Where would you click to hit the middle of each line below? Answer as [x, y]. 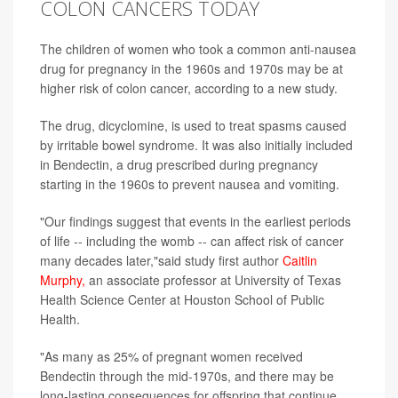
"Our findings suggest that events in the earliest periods [195, 222]
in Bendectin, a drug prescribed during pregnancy [179, 165]
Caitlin [300, 261]
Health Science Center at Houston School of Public [182, 300]
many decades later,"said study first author [161, 261]
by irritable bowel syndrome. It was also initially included [196, 145]
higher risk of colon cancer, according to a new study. [189, 88]
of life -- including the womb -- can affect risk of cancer [192, 241]
